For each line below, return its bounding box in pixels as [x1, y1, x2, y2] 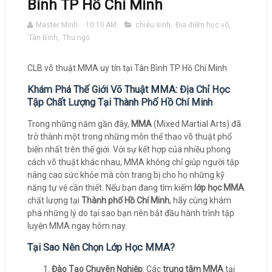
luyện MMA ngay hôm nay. [27, 221, 127, 231]
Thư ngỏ [62, 33, 90, 42]
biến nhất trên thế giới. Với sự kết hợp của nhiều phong [27, 144, 231, 154]
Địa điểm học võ [175, 21, 229, 29]
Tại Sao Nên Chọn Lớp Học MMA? [27, 242, 175, 253]
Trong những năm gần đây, [27, 119, 131, 129]
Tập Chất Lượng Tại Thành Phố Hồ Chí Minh [27, 97, 212, 108]
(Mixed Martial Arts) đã [151, 119, 241, 129]
